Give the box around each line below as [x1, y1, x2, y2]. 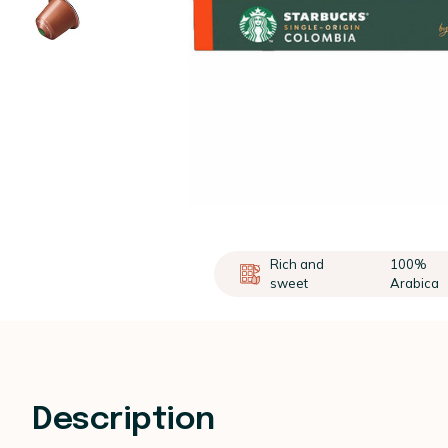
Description [32, 404, 215, 437]
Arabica [389, 275, 439, 291]
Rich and [269, 256, 324, 272]
